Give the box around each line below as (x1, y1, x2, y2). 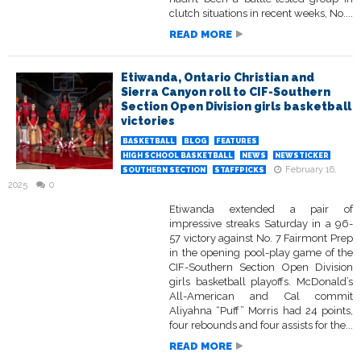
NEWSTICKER (275, 151, 329, 160)
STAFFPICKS (214, 166, 264, 175)
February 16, (285, 164, 337, 176)
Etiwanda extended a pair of (169, 203, 353, 216)
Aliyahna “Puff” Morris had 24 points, (169, 305, 353, 317)
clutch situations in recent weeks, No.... (169, 7, 353, 20)
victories (121, 114, 175, 128)
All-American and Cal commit (169, 290, 353, 303)
